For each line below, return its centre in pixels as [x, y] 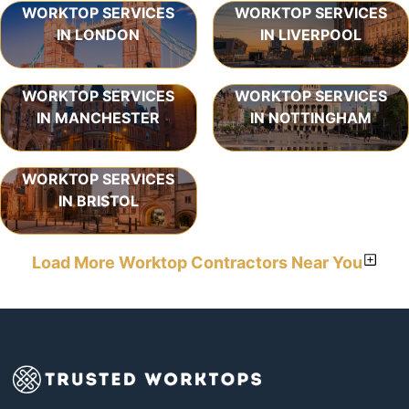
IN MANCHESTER [99, 117]
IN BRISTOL [98, 200]
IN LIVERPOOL [310, 34]
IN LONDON [99, 34]
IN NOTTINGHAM [310, 117]
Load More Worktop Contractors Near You [197, 262]
